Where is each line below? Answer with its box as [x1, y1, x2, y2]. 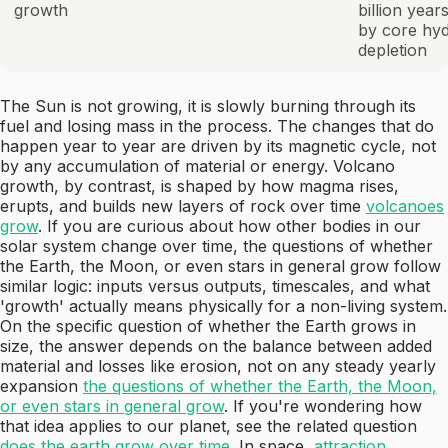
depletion [358, 40, 427, 61]
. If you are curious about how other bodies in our [38, 216, 421, 237]
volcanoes [366, 196, 444, 217]
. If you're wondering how [224, 396, 422, 417]
